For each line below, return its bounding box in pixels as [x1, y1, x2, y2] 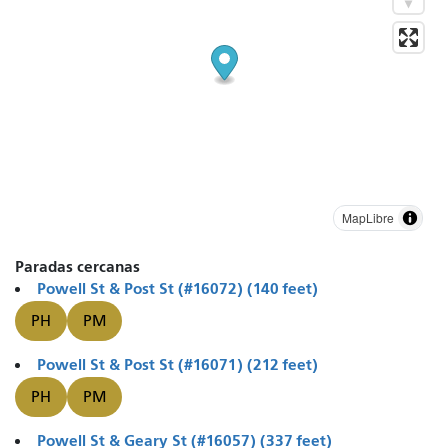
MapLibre [342, 208, 394, 226]
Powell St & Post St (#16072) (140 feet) [37, 278, 318, 298]
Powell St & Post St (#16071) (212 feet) [37, 354, 318, 374]
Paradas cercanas [15, 256, 140, 276]
